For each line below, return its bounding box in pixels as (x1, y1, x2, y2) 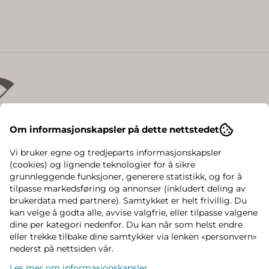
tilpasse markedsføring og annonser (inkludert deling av (10, 183, 246, 194)
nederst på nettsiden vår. (10, 243, 113, 254)
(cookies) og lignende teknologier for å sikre (10, 159, 195, 170)
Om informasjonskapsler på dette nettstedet (10, 124, 219, 135)
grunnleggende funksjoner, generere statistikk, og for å (10, 171, 242, 182)
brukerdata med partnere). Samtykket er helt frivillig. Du (10, 195, 247, 206)
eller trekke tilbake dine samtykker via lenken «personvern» (10, 231, 257, 242)
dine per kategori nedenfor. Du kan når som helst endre (10, 219, 243, 230)
